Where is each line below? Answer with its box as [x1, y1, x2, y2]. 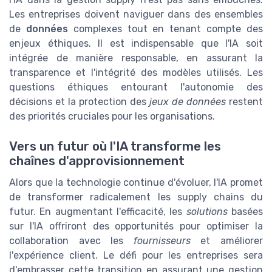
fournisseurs [133, 234, 191, 246]
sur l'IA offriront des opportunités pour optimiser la [9, 220, 263, 232]
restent [226, 96, 263, 108]
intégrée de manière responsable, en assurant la [9, 52, 263, 64]
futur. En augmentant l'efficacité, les [9, 205, 186, 217]
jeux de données [149, 96, 226, 108]
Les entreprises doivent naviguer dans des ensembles [9, 8, 263, 21]
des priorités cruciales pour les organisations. [9, 110, 215, 123]
